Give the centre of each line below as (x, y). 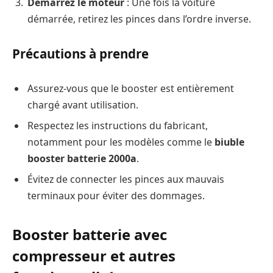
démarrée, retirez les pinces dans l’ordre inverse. (139, 19)
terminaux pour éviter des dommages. (116, 196)
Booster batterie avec (90, 235)
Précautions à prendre (80, 54)
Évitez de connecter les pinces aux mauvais (126, 179)
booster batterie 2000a (82, 159)
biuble (229, 142)
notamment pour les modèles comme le (121, 142)
